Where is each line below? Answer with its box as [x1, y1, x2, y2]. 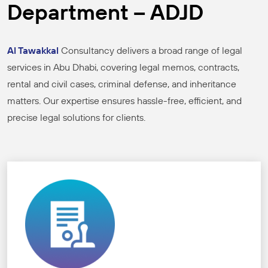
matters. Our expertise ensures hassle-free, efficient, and [7, 95, 242, 107]
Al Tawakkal [7, 44, 59, 57]
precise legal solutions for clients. [7, 111, 145, 124]
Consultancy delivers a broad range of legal [59, 44, 242, 57]
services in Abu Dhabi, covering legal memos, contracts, [7, 61, 239, 74]
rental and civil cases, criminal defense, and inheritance [7, 78, 236, 90]
